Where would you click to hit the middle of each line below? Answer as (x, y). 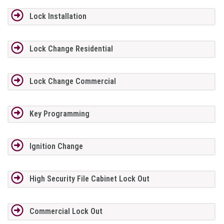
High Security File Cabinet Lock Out (89, 179)
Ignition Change (56, 146)
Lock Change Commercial (72, 81)
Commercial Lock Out (66, 211)
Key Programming (59, 114)
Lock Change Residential (71, 49)
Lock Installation (58, 16)
